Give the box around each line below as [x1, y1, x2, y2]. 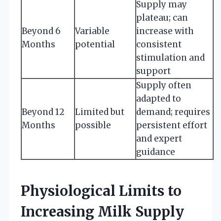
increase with [136, 25, 194, 37]
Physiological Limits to [21, 182, 182, 200]
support [136, 65, 171, 76]
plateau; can [136, 12, 188, 23]
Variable [75, 25, 110, 37]
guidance [136, 146, 175, 157]
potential [75, 38, 115, 50]
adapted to [136, 93, 181, 104]
